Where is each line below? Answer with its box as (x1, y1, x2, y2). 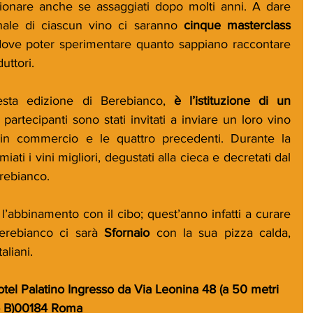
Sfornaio (104, 225, 156, 240)
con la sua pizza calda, (156, 225, 291, 240)
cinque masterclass (183, 17, 291, 32)
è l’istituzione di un (165, 93, 291, 108)
